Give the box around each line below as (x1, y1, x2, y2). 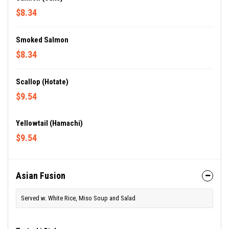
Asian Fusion (16, 170, 65, 181)
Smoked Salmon (16, 35, 68, 45)
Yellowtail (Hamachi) (16, 119, 83, 128)
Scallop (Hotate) (16, 77, 68, 87)
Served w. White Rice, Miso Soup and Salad (21, 194, 135, 202)
